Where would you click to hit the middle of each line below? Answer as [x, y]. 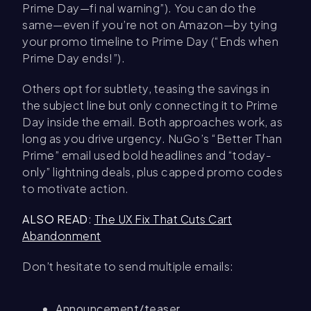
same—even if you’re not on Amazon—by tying [150, 25]
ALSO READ [55, 219]
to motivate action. [76, 189]
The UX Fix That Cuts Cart [163, 219]
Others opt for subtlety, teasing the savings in [146, 89]
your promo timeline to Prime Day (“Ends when [150, 42]
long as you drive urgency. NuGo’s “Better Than [152, 139]
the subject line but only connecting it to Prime [150, 106]
